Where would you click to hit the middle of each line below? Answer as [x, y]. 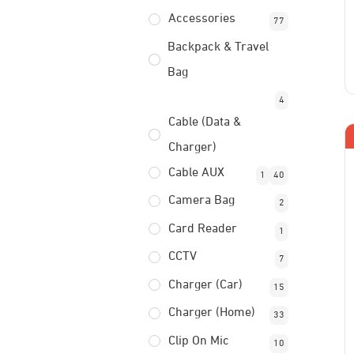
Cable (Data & [204, 122]
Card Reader [202, 229]
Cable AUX [196, 173]
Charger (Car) [205, 285]
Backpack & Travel [218, 47]
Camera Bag [201, 201]
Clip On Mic [198, 341]
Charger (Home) [211, 313]
